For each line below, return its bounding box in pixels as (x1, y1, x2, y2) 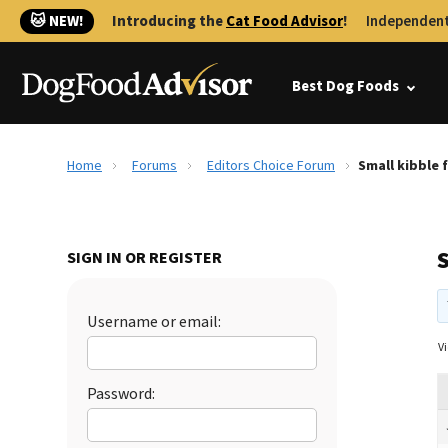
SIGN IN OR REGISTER (67, 247, 222, 269)
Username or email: (87, 311, 221, 333)
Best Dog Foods (292, 76, 399, 97)
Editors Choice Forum (207, 156, 335, 176)
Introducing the (112, 11, 226, 32)
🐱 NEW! (30, 11, 84, 32)
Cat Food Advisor (226, 11, 343, 32)
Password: (87, 383, 155, 405)
